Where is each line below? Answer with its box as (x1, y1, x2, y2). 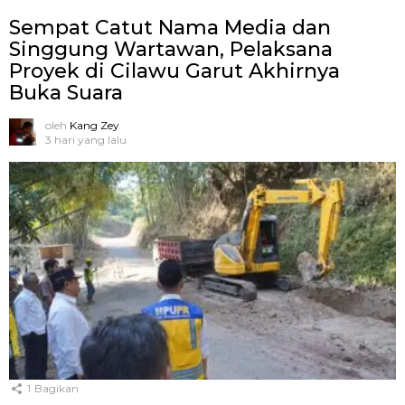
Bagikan (34, 381, 79, 396)
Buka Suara (9, 80, 123, 106)
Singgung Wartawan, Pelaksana (9, 37, 333, 62)
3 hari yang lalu (45, 133, 127, 147)
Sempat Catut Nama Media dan (9, 15, 331, 41)
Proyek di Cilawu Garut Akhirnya (9, 59, 340, 84)
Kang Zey (70, 118, 119, 133)
